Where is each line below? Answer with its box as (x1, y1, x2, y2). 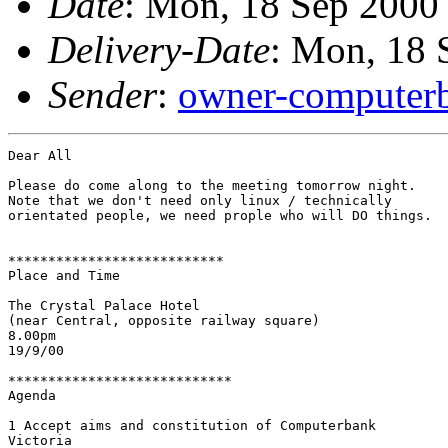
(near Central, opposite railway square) (8, 312, 320, 328)
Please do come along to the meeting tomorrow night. (8, 177, 416, 193)
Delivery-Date (48, 27, 270, 71)
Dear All (8, 147, 72, 163)
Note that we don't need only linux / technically (8, 192, 392, 208)
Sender (48, 72, 157, 116)
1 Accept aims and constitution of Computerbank (8, 417, 376, 433)
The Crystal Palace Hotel (8, 297, 200, 313)
